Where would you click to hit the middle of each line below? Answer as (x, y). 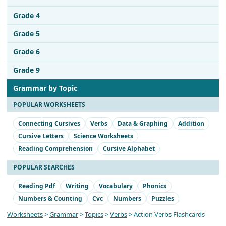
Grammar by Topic (45, 88)
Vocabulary (116, 186)
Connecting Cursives (49, 123)
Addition (191, 123)
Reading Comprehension (55, 149)
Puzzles (163, 199)
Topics (94, 214)
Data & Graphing (143, 123)
